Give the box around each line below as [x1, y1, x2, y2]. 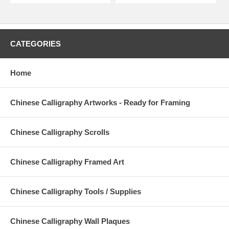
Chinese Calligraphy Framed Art [10, 157, 124, 167]
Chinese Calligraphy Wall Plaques [10, 217, 130, 226]
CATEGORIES [10, 39, 61, 49]
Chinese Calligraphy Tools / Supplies [10, 187, 141, 196]
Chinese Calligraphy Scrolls [10, 128, 109, 137]
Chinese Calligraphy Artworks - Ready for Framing [10, 98, 190, 107]
